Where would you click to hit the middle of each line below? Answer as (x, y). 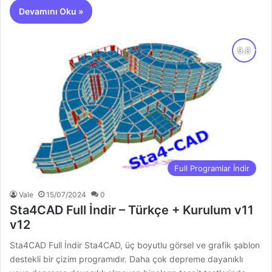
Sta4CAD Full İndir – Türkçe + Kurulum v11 (132, 210)
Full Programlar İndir (212, 168)
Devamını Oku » (51, 12)
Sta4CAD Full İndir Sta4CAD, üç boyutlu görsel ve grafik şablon (135, 245)
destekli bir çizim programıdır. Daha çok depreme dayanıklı (127, 259)
